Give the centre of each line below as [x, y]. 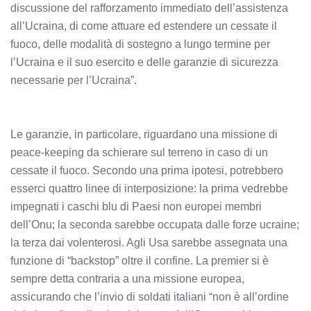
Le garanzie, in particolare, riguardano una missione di [144, 134]
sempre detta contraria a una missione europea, [127, 279]
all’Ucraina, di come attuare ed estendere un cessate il [144, 26]
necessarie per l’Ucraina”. [74, 80]
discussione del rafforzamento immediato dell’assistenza [149, 8]
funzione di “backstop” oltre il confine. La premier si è [140, 261]
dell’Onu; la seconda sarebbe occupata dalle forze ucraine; [155, 225]
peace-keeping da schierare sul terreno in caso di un [139, 152]
